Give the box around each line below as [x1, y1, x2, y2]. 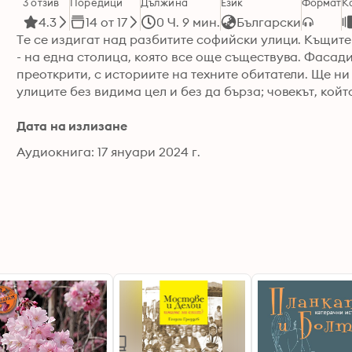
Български [236, 14, 301, 30]
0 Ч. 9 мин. [156, 14, 220, 30]
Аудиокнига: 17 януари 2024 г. [16, 144, 200, 159]
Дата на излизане [16, 118, 127, 134]
